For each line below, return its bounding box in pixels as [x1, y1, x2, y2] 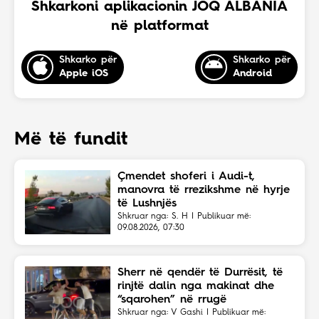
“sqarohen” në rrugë [117, 293, 226, 305]
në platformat [110, 19, 209, 33]
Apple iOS [59, 68, 108, 79]
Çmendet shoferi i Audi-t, [117, 170, 255, 182]
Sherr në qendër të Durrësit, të [117, 266, 283, 278]
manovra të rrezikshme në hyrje [117, 184, 290, 196]
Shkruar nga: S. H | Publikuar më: [117, 211, 251, 221]
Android [233, 68, 272, 79]
